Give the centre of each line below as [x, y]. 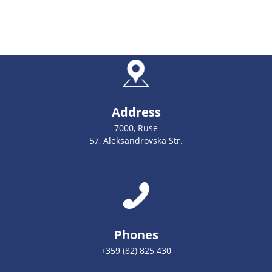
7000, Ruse [136, 128]
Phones [136, 235]
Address [136, 112]
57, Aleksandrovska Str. [136, 141]
